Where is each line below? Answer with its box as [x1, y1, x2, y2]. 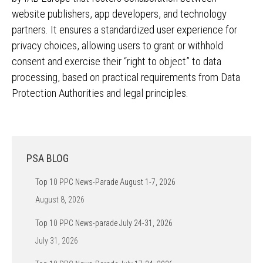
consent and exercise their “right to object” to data [12, 55, 221, 68]
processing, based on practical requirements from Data [12, 70, 240, 84]
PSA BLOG [26, 152, 69, 164]
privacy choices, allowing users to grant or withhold [12, 39, 223, 52]
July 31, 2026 [35, 236, 78, 245]
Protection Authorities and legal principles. [12, 86, 188, 100]
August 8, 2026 [35, 195, 85, 204]
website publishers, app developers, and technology [12, 7, 227, 21]
